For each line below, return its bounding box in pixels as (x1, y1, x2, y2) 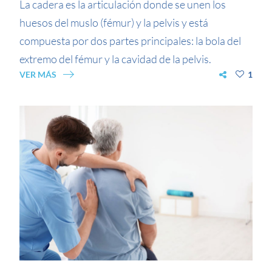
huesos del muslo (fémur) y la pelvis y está (19, 15, 209, 29)
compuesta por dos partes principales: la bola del (19, 33, 242, 47)
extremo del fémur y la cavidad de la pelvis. (19, 52, 212, 66)
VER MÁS (19, 69, 57, 80)
